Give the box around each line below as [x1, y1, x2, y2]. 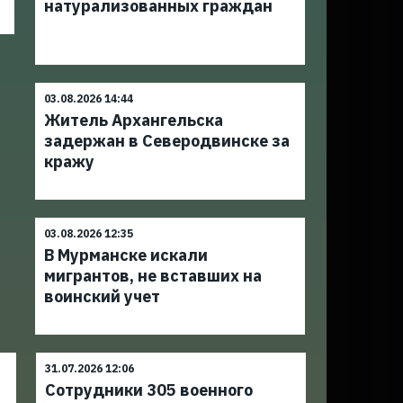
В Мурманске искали [44, 245, 209, 265]
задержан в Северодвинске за [44, 130, 291, 151]
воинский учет [44, 286, 161, 307]
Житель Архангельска [44, 110, 224, 130]
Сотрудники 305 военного [44, 380, 253, 400]
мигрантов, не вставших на [44, 265, 263, 286]
